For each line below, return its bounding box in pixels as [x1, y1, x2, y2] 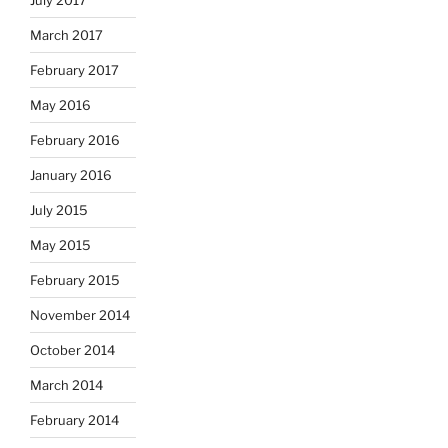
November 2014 [30, 306, 130, 323]
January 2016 [30, 166, 112, 183]
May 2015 [30, 236, 91, 253]
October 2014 [30, 341, 115, 358]
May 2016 [30, 96, 91, 113]
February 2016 [30, 131, 120, 148]
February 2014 [30, 411, 119, 428]
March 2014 [30, 376, 103, 393]
